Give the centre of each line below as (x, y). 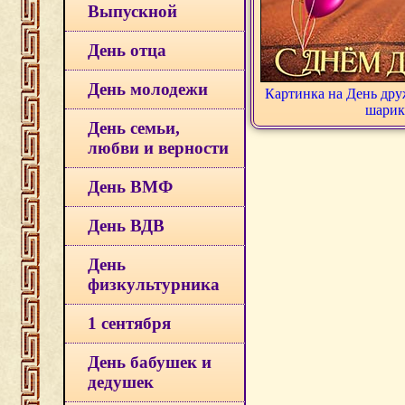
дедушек (121, 382)
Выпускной (132, 11)
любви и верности (158, 148)
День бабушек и (150, 362)
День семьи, (134, 128)
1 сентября (129, 323)
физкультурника (154, 284)
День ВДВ (126, 226)
